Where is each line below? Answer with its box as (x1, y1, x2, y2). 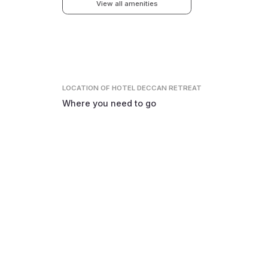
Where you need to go (62, 98, 157, 108)
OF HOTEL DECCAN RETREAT (100, 83, 202, 92)
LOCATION (62, 83, 101, 92)
